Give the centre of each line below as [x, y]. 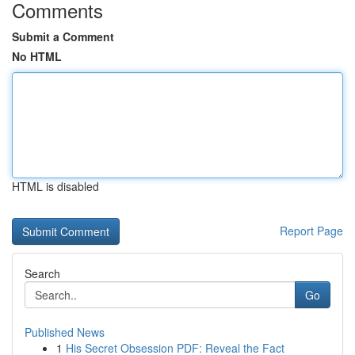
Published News [65, 332]
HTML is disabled [55, 186]
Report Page [311, 231]
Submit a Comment [63, 36]
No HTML [37, 56]
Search [42, 273]
